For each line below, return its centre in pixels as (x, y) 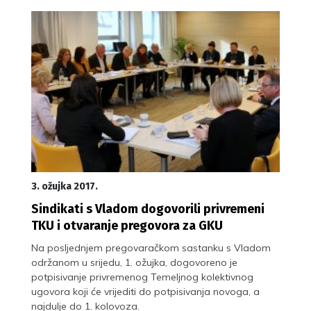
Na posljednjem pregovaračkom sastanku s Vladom (151, 247)
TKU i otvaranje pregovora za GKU (127, 225)
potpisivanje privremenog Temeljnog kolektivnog (142, 277)
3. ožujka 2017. (65, 186)
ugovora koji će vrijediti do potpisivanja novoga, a (145, 291)
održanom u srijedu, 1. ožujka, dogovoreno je (134, 262)
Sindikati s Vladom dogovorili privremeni (148, 209)
